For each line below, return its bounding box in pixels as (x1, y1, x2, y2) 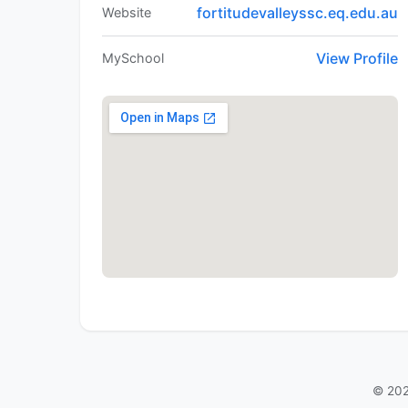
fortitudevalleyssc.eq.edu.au (197, 4, 399, 23)
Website (102, 5, 151, 21)
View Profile (316, 49, 399, 68)
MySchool (102, 50, 164, 66)
